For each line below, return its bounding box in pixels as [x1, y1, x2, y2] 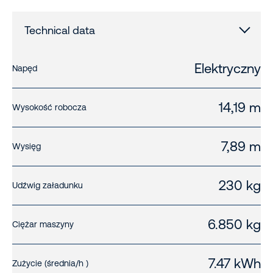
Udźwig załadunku [12, 180, 83, 191]
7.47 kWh [208, 256, 261, 272]
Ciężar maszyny [12, 219, 74, 230]
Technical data [24, 24, 95, 37]
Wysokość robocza [12, 102, 87, 113]
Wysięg [12, 141, 41, 152]
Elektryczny [194, 61, 261, 77]
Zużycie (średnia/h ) [12, 258, 88, 269]
